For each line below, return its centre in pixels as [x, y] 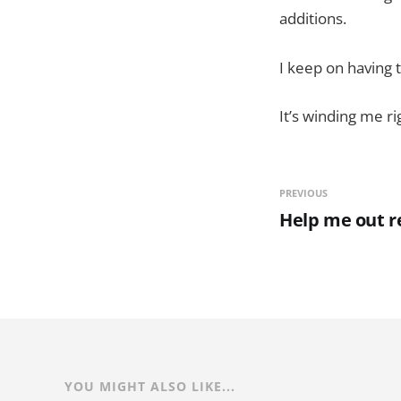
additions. [313, 19]
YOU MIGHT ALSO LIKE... [150, 386]
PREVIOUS [303, 192]
